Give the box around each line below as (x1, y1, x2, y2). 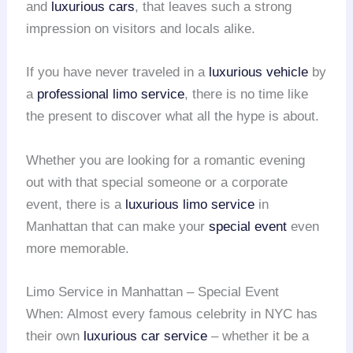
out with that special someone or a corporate (26, 174, 288, 190)
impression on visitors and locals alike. (26, 21, 256, 37)
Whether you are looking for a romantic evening (26, 152, 306, 168)
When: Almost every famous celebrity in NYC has (26, 306, 318, 321)
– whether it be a (207, 328, 310, 344)
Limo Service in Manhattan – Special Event (26, 284, 280, 299)
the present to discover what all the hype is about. (26, 109, 320, 124)
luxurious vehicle (209, 65, 309, 80)
